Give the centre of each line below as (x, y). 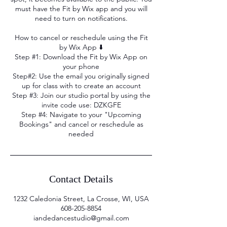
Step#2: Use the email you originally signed (81, 76)
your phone (81, 67)
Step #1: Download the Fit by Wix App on (81, 57)
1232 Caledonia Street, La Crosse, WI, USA (81, 199)
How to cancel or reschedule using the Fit (81, 38)
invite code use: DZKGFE (81, 105)
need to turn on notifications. (81, 18)
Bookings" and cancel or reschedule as (81, 124)
